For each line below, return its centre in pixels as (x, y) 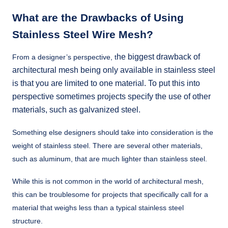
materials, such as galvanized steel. (76, 109)
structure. (28, 221)
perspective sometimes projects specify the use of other (111, 96)
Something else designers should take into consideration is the (113, 132)
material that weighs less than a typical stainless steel (98, 207)
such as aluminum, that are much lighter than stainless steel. (110, 159)
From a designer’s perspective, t (64, 57)
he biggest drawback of (158, 56)
